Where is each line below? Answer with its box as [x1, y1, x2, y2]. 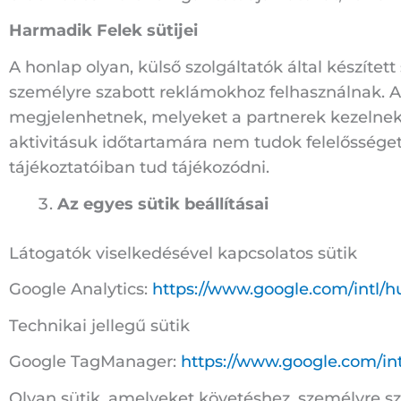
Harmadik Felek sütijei [9, 21, 198, 41]
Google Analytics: [9, 279, 152, 300]
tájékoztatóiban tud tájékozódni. [9, 157, 269, 177]
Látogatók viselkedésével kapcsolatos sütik [9, 243, 357, 263]
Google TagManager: [9, 352, 181, 372]
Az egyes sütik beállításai [57, 193, 269, 214]
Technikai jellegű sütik [9, 315, 190, 336]
